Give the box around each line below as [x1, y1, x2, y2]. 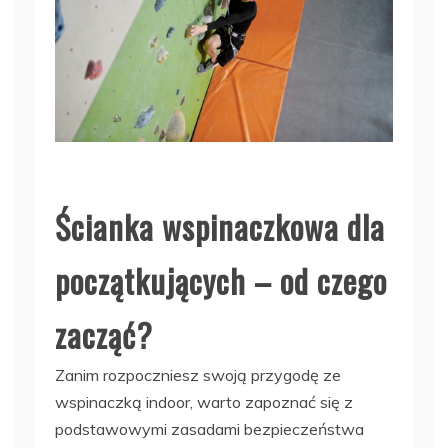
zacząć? [55, 311, 153, 359]
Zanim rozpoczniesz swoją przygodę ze [55, 365, 341, 386]
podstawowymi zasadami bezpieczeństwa [55, 419, 364, 440]
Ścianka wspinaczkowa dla [55, 203, 385, 251]
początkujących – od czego [55, 257, 387, 305]
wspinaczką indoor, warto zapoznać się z [55, 392, 353, 413]
